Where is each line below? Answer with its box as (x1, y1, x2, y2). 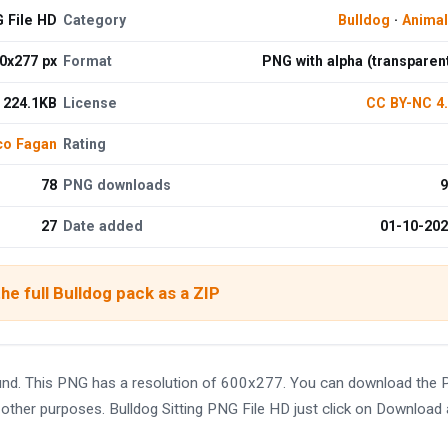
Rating (63, 135, 107, 152)
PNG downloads (63, 176, 172, 193)
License (63, 94, 118, 111)
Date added (63, 218, 144, 235)
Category (63, 12, 127, 29)
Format (63, 53, 113, 70)
